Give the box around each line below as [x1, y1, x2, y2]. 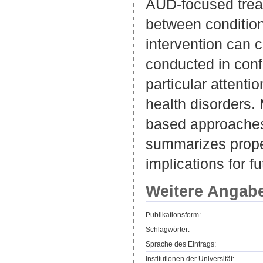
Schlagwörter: [146, 225, 190, 234]
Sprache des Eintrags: [146, 240, 216, 248]
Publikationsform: [146, 210, 201, 219]
